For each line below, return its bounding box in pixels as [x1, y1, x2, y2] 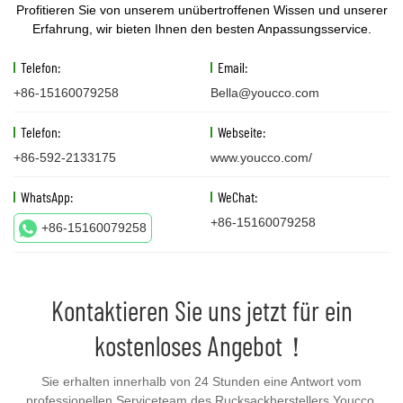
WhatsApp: [21, 188, 73, 206]
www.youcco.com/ [210, 150, 312, 166]
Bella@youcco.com [210, 85, 319, 101]
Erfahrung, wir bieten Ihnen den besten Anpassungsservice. [31, 22, 372, 37]
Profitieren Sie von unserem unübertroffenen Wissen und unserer [15, 3, 388, 18]
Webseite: [218, 123, 265, 141]
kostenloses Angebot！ [94, 329, 309, 363]
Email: [218, 58, 247, 76]
